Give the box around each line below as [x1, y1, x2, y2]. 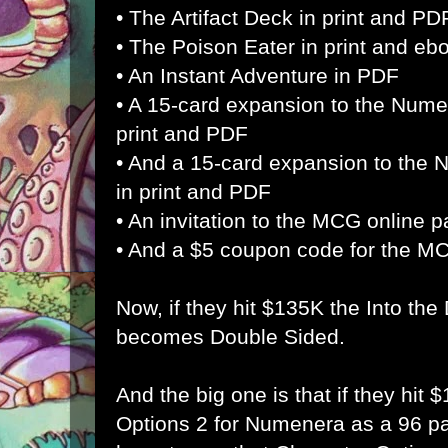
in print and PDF [116, 180, 271, 203]
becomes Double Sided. [116, 325, 345, 348]
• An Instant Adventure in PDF [116, 64, 399, 87]
